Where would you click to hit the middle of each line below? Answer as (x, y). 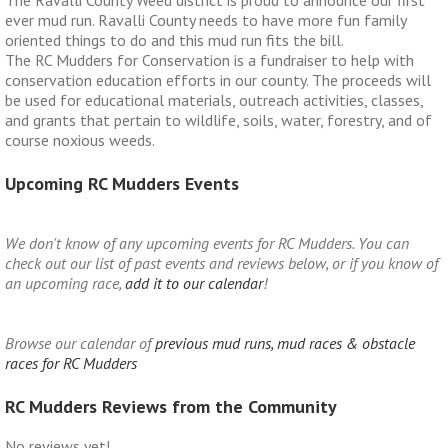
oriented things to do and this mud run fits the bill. (174, 39)
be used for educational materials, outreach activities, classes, (214, 99)
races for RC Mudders (71, 362)
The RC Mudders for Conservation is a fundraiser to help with (209, 59)
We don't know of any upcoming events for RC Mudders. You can (207, 242)
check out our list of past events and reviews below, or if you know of (221, 262)
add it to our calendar (194, 282)
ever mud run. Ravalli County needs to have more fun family (205, 19)
